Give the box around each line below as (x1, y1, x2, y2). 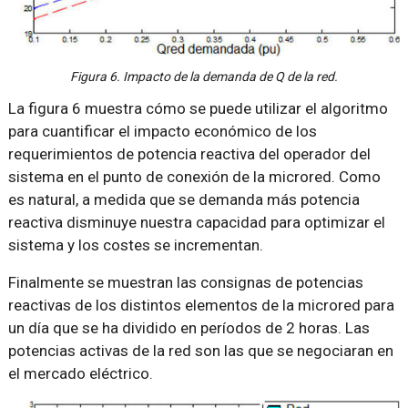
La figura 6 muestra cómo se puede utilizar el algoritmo (7, 99, 388, 118)
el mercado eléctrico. (7, 364, 153, 383)
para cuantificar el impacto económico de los (7, 122, 317, 141)
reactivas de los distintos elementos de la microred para (7, 296, 394, 315)
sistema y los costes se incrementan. (7, 236, 263, 255)
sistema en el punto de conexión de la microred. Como (7, 168, 381, 187)
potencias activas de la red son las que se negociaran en (7, 342, 393, 361)
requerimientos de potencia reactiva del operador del (7, 145, 371, 164)
